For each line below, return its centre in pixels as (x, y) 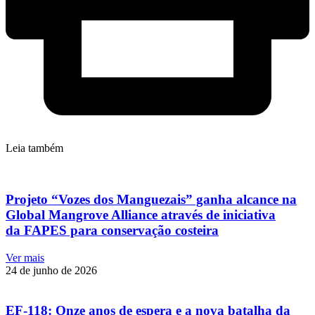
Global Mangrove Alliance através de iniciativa (141, 215)
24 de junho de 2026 (51, 270)
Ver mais (25, 257)
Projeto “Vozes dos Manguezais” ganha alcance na (151, 200)
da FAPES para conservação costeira (112, 231)
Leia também (34, 148)
